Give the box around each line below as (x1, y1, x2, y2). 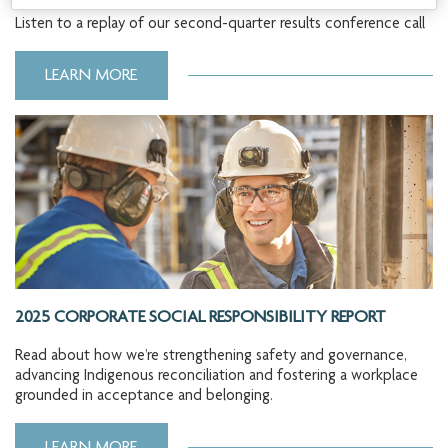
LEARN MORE (45, 67, 138, 86)
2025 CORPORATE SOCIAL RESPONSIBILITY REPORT (15, 309, 386, 328)
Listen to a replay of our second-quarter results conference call (15, 17, 425, 34)
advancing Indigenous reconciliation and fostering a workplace (15, 369, 418, 386)
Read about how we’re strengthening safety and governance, (15, 349, 407, 366)
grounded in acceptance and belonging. (15, 389, 273, 406)
